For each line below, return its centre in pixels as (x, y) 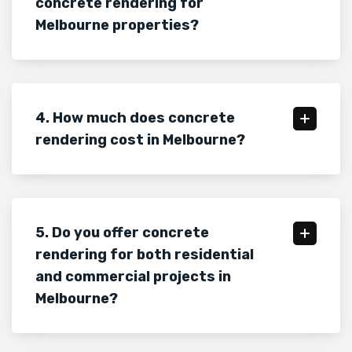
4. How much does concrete (135, 118)
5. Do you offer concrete (122, 233)
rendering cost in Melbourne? (140, 140)
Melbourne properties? (117, 26)
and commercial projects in (133, 277)
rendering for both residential (145, 255)
